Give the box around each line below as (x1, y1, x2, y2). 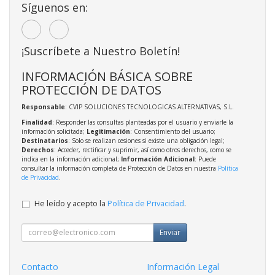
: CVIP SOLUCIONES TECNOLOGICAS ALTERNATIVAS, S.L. (65, 102, 234, 111)
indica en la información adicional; (21, 154, 121, 163)
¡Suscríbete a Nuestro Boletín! (21, 43, 180, 58)
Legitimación (87, 126, 130, 136)
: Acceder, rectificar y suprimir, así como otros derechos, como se (54, 145, 231, 154)
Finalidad (21, 117, 52, 126)
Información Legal (147, 260, 219, 273)
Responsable (21, 102, 65, 111)
